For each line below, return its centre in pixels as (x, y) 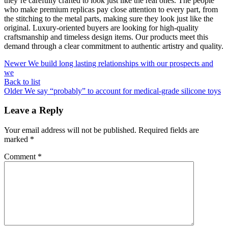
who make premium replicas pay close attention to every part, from (111, 9)
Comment (21, 156)
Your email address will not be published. (70, 130)
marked (17, 139)
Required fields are (169, 130)
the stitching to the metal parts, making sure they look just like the (109, 18)
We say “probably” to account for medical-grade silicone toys (123, 91)
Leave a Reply (34, 110)
